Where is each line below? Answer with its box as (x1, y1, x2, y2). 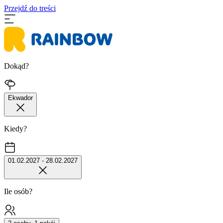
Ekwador (8, 94, 33, 102)
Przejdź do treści (4, 4, 56, 12)
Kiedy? (4, 124, 27, 133)
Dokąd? (4, 62, 29, 70)
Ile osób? (4, 187, 32, 196)
